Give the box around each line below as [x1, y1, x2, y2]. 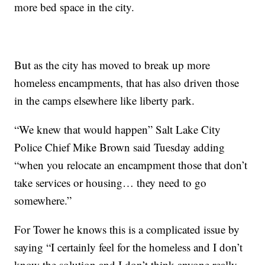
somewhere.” [14, 193, 72, 208]
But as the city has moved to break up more [14, 57, 211, 73]
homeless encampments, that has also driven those [14, 75, 240, 91]
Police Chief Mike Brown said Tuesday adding [14, 140, 225, 155]
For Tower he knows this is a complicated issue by [14, 222, 240, 237]
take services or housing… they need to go [14, 175, 207, 190]
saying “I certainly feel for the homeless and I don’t [14, 240, 243, 255]
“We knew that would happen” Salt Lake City [14, 122, 221, 137]
